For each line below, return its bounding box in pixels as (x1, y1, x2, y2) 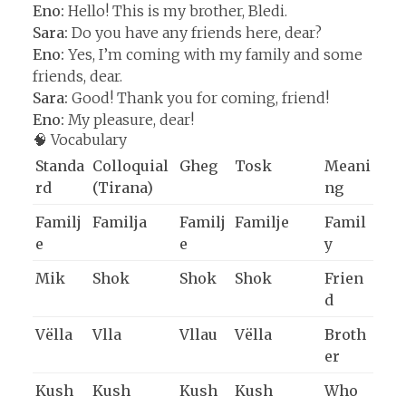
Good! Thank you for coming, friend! (68, 89, 329, 108)
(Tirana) (92, 179, 153, 198)
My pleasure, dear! (64, 111, 194, 130)
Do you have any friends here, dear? (68, 24, 322, 43)
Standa (35, 157, 84, 176)
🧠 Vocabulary (33, 130, 127, 150)
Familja (92, 213, 147, 232)
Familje (235, 213, 289, 232)
